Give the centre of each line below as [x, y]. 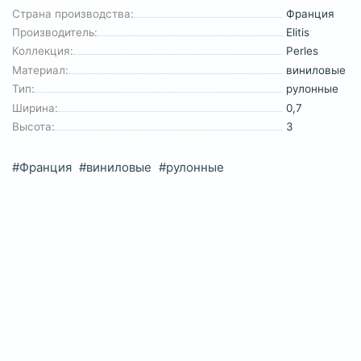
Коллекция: [43, 51]
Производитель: [55, 33]
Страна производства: [73, 13]
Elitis [298, 33]
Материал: [40, 70]
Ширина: [35, 108]
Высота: [33, 127]
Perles [302, 51]
